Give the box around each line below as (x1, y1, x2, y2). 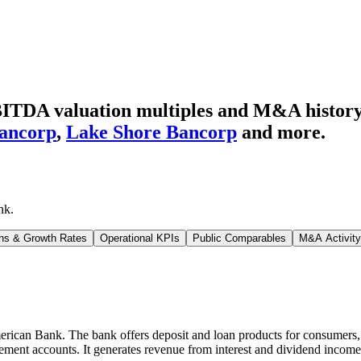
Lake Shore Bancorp (66, 121, 237, 143)
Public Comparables (193, 231, 286, 244)
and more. (242, 121, 326, 143)
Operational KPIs (100, 231, 180, 244)
